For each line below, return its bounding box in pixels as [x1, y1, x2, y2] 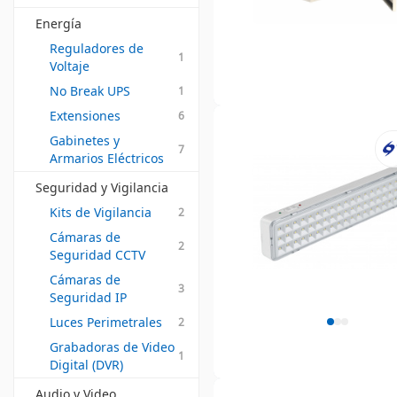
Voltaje [50, 58, 90, 74]
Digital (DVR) [50, 356, 123, 373]
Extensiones [50, 107, 121, 124]
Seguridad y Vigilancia [35, 179, 168, 196]
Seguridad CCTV [50, 246, 145, 263]
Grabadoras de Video [50, 339, 175, 355]
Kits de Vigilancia [50, 204, 152, 221]
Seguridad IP [50, 289, 127, 306]
